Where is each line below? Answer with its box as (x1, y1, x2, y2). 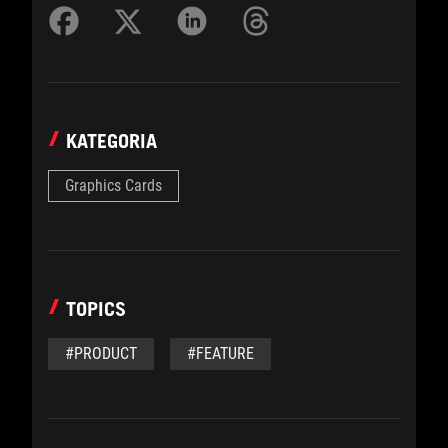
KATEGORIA (66, 128, 157, 153)
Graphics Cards (65, 175, 162, 195)
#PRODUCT (65, 343, 137, 363)
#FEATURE (187, 343, 254, 363)
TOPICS (66, 296, 126, 321)
